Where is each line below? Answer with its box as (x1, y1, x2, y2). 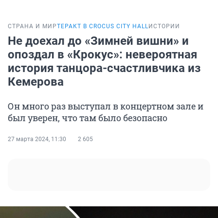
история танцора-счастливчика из (8, 61, 200, 75)
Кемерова (8, 75, 64, 89)
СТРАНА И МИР (8, 23, 57, 30)
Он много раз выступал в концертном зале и (8, 100, 203, 112)
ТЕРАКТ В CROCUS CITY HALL (57, 23, 148, 30)
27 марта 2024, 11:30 (8, 136, 66, 143)
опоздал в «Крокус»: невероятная (8, 48, 197, 62)
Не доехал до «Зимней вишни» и (8, 34, 189, 48)
